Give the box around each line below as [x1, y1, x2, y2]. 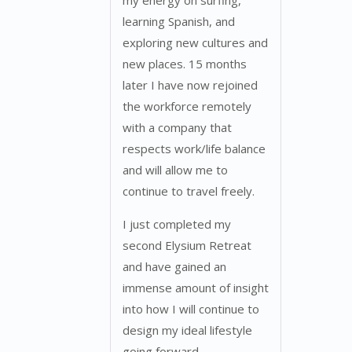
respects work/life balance [123, 141, 266, 157]
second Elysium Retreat [123, 237, 251, 254]
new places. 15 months [123, 56, 247, 72]
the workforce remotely [123, 98, 251, 115]
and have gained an [123, 258, 226, 275]
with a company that [123, 119, 232, 136]
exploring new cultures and [123, 35, 268, 51]
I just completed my [123, 216, 231, 233]
